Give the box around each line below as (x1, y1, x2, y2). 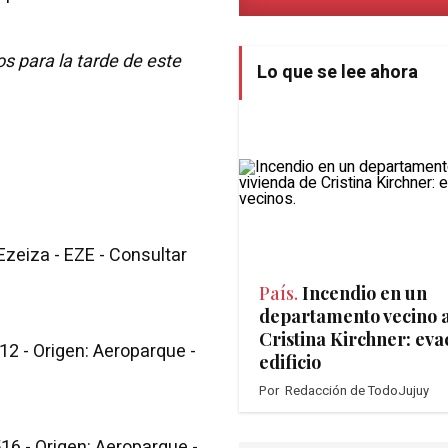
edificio (259, 349, 321, 374)
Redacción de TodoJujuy (285, 380, 429, 400)
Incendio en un (302, 280, 427, 305)
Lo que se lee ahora (257, 58, 418, 86)
